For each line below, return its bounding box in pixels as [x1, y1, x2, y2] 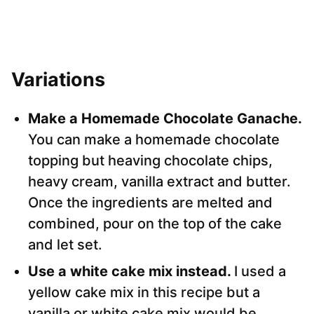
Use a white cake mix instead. [28, 263, 234, 280]
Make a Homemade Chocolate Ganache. [28, 110, 302, 128]
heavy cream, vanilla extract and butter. [28, 173, 291, 191]
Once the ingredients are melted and [28, 194, 273, 212]
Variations [11, 68, 105, 92]
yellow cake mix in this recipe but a [28, 284, 260, 301]
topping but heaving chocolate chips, [28, 152, 273, 170]
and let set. [28, 236, 102, 254]
